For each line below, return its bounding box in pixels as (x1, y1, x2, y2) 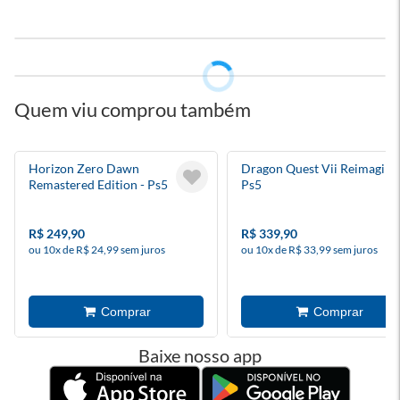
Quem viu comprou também (14, 97, 251, 121)
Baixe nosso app (138, 345, 262, 366)
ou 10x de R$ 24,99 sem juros (29, 243, 165, 256)
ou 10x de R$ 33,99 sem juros (241, 243, 378, 256)
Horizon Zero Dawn (29, 161, 139, 176)
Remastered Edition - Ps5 (29, 177, 168, 192)
